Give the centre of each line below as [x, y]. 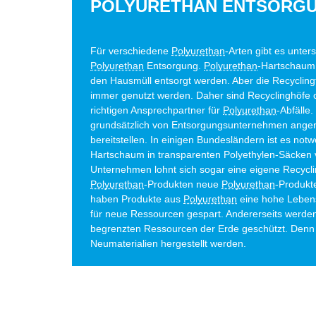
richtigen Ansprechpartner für [157, 110]
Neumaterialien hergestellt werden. [168, 244]
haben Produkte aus [137, 199]
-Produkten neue [183, 184]
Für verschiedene [131, 51]
